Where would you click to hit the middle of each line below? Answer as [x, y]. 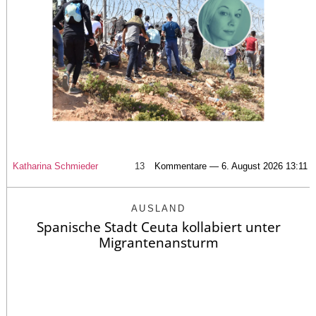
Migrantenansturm [158, 242]
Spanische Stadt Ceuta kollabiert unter [158, 227]
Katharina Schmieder [55, 166]
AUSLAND [158, 208]
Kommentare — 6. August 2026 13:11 [231, 166]
